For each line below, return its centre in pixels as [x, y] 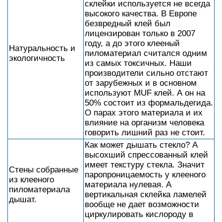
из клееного [31, 180]
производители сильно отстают [146, 73]
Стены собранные [44, 170]
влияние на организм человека [144, 123]
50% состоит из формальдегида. [149, 103]
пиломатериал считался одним [146, 53]
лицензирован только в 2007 [140, 33]
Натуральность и [42, 48]
